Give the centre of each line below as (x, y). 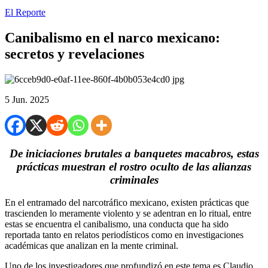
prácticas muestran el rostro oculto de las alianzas (134, 166)
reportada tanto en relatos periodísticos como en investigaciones (124, 235)
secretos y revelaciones (74, 54)
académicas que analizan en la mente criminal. (92, 246)
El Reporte (25, 12)
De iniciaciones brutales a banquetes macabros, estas (134, 153)
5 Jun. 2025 (27, 99)
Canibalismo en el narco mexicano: (112, 37)
